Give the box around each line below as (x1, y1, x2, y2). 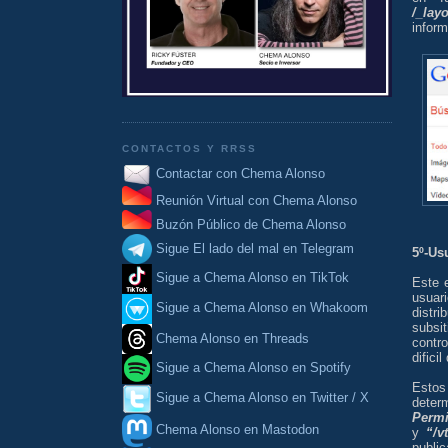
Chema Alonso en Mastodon (152, 421, 319, 437)
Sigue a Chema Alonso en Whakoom (156, 300, 368, 316)
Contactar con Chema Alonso (156, 165, 325, 181)
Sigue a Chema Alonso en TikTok (156, 270, 349, 286)
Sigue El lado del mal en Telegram (152, 240, 354, 256)
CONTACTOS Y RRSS (122, 143, 258, 155)
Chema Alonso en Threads (152, 330, 309, 346)
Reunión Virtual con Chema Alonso (156, 193, 357, 209)
